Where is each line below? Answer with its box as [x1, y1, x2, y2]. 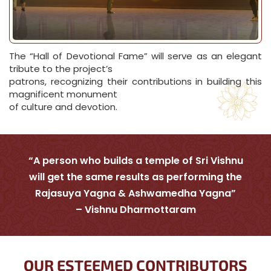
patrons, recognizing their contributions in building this [9, 75, 262, 88]
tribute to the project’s [9, 62, 113, 75]
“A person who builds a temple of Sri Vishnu [28, 154, 243, 168]
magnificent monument [9, 88, 117, 100]
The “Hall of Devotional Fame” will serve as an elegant [9, 50, 262, 62]
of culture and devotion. [9, 100, 117, 113]
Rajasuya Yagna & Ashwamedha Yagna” [35, 186, 236, 200]
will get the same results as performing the [29, 170, 242, 184]
